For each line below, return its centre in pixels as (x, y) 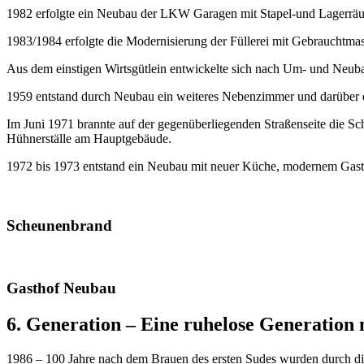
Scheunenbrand (59, 225)
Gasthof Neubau (61, 288)
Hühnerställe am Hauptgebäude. (89, 139)
